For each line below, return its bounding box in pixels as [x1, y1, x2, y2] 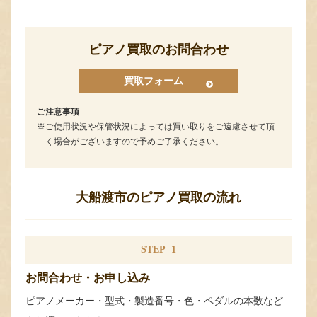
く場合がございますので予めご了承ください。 [45, 136, 224, 146]
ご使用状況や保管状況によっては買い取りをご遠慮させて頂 [45, 121, 275, 132]
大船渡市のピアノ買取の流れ [76, 190, 241, 204]
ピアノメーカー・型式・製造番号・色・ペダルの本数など [25, 294, 283, 306]
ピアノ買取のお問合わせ [88, 42, 229, 57]
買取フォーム [124, 75, 183, 86]
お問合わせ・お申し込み [25, 271, 150, 284]
